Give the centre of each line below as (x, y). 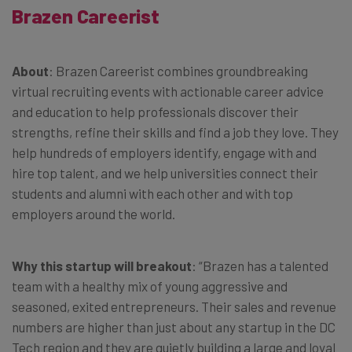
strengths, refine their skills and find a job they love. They (175, 132)
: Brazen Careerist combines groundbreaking (178, 70)
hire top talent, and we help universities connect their (165, 172)
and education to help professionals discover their (155, 111)
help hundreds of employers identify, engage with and (164, 152)
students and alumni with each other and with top (152, 193)
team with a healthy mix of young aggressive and (150, 286)
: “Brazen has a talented (260, 265)
